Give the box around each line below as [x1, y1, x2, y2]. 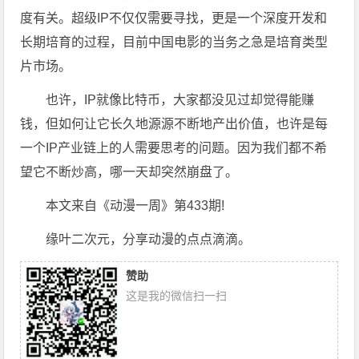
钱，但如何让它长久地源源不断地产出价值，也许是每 [20, 117, 329, 131]
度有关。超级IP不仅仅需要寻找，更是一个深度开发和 [20, 11, 328, 25]
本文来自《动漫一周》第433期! [46, 199, 225, 212]
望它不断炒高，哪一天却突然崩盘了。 [20, 165, 239, 179]
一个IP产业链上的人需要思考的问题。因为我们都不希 [20, 141, 328, 155]
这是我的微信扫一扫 [125, 289, 227, 302]
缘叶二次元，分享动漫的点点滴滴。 [46, 232, 252, 246]
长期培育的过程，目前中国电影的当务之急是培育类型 [20, 35, 329, 49]
